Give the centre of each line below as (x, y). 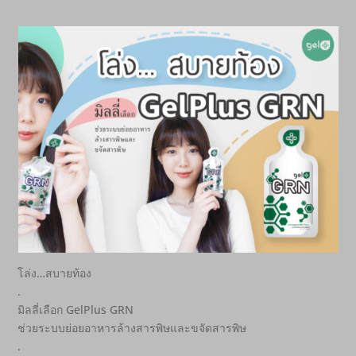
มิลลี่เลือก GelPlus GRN (76, 310)
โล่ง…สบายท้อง (55, 273)
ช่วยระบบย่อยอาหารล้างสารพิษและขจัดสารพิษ (132, 328)
